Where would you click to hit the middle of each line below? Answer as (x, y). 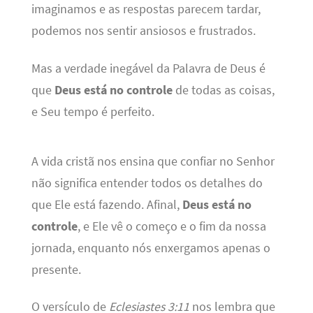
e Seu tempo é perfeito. (93, 111)
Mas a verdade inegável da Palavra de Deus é (148, 68)
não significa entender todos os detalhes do (147, 183)
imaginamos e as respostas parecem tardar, (146, 9)
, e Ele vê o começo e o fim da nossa (172, 226)
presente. (56, 269)
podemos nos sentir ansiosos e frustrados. (143, 31)
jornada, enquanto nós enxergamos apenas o (151, 248)
